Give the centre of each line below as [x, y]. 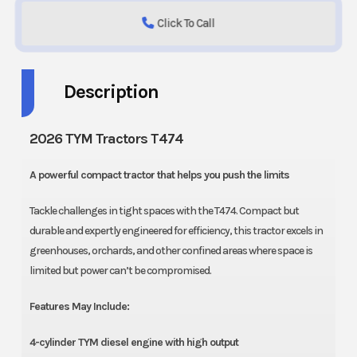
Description [111, 92]
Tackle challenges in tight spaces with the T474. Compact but [164, 211]
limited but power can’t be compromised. [120, 271]
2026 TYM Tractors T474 [106, 139]
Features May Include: [79, 307]
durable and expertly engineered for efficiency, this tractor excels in [176, 231]
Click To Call [186, 24]
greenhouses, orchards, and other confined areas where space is [171, 251]
